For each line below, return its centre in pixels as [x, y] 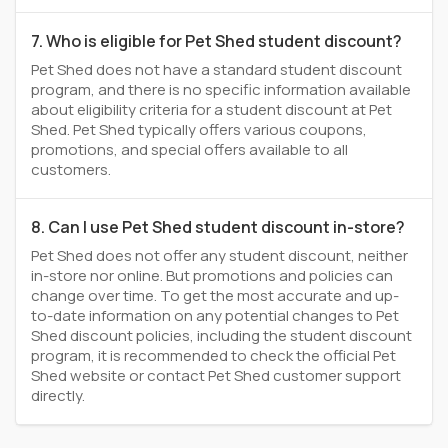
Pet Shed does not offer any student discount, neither [219, 255]
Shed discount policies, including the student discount [221, 335]
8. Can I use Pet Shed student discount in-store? [218, 227]
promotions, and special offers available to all [189, 149]
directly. [58, 395]
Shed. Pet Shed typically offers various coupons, [199, 129]
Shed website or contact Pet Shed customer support [216, 375]
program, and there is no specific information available [221, 89]
